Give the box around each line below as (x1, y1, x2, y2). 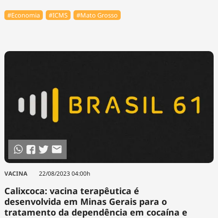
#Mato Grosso (76, 10, 118, 19)
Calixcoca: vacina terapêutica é (4, 184, 139, 197)
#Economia (7, 10, 40, 19)
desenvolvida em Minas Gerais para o (4, 195, 167, 207)
